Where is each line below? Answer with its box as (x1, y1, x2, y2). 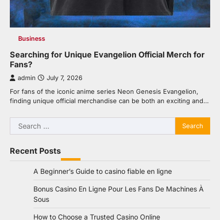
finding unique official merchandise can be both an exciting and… (10, 96, 209, 105)
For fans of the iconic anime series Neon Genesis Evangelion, (10, 87, 198, 95)
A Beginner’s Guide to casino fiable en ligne (33, 166, 172, 175)
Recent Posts (10, 145, 61, 156)
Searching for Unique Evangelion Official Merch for (10, 49, 205, 59)
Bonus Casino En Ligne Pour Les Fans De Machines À (33, 184, 204, 193)
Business (18, 34, 45, 42)
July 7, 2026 (47, 74, 82, 82)
